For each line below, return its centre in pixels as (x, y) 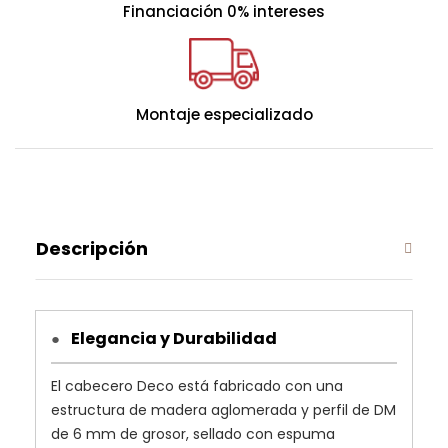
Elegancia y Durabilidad (172, 338)
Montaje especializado (224, 114)
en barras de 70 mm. (104, 17)
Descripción (92, 248)
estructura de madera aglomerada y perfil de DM (223, 409)
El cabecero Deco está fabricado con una (197, 385)
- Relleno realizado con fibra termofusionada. (189, 41)
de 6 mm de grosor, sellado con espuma (193, 433)
